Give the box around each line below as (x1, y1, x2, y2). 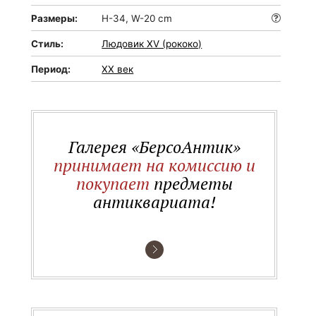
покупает (75, 172, 150, 195)
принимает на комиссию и (53, 154, 255, 176)
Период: (31, 63, 71, 75)
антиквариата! (92, 190, 216, 213)
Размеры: (31, 13, 78, 24)
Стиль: (31, 38, 64, 49)
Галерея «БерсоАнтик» (68, 135, 241, 158)
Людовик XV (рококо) (102, 38, 202, 49)
